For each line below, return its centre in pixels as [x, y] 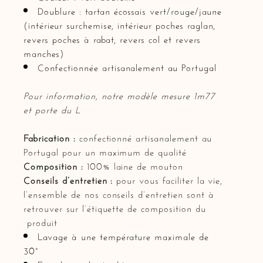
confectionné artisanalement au [145, 136]
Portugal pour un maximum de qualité [105, 150]
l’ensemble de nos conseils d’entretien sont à [119, 193]
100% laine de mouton [135, 164]
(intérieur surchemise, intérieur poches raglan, [120, 23]
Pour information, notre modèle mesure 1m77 [119, 94]
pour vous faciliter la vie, [170, 178]
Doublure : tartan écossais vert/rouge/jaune [130, 9]
